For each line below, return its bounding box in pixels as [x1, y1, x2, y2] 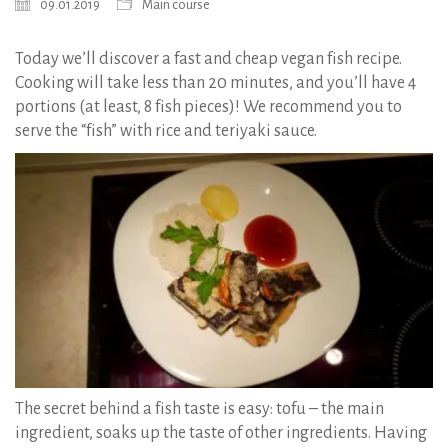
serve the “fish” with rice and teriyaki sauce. [15, 122, 317, 141]
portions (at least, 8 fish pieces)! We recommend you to [15, 98, 402, 117]
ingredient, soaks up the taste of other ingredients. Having [15, 424, 427, 443]
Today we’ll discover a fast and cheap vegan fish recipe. [15, 50, 402, 69]
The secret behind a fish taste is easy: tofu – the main [15, 400, 384, 419]
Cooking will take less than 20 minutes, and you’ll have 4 [15, 74, 416, 93]
